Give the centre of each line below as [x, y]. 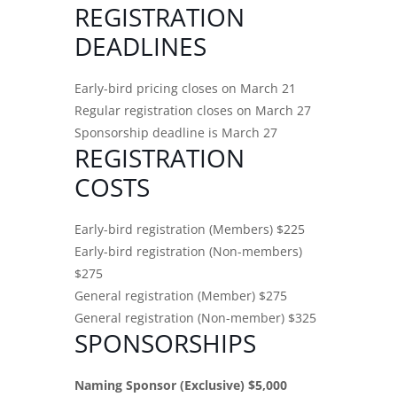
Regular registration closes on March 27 [193, 110]
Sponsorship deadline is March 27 [176, 132]
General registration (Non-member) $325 [195, 317]
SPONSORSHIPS [165, 343]
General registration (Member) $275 [181, 295]
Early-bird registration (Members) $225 [190, 229]
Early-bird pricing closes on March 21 [185, 88]
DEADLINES [140, 46]
